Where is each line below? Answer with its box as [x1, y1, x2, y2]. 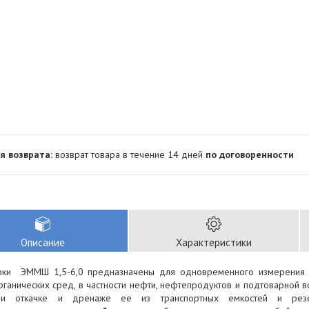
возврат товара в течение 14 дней [55, 148, 206, 161]
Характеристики [176, 236, 252, 249]
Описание [21, 236, 65, 249]
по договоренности [206, 148, 294, 161]
